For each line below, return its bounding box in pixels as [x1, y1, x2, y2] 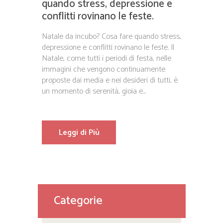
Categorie [53, 191, 103, 211]
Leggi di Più [58, 125, 100, 139]
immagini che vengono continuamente [42, 62, 165, 76]
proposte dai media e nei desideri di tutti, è [42, 73, 178, 87]
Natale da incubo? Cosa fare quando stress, [42, 29, 181, 43]
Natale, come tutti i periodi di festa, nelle [42, 51, 171, 65]
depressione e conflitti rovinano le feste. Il [42, 40, 174, 54]
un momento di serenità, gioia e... [42, 84, 146, 98]
